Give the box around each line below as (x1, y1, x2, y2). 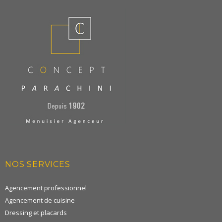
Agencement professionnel (5, 183, 87, 193)
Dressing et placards (5, 208, 67, 218)
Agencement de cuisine (5, 196, 75, 205)
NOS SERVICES (5, 160, 70, 169)
